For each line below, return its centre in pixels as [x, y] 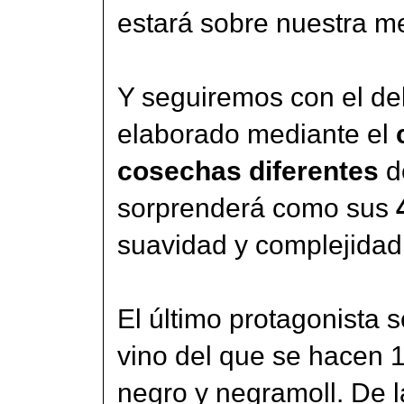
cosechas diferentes [252, 170]
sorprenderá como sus [257, 207]
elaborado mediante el [257, 133]
